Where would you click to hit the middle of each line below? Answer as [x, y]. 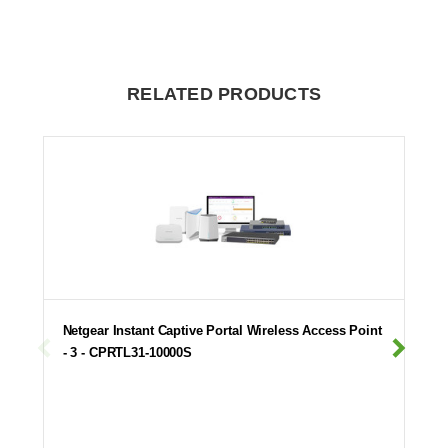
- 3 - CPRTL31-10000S [127, 353]
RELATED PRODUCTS [224, 94]
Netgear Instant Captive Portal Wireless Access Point [222, 331]
